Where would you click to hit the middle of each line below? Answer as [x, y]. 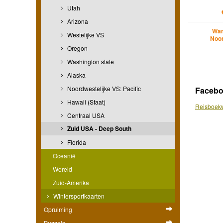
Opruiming [58, 209]
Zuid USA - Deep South [99, 128]
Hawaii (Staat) [86, 102]
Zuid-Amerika [71, 182]
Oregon [77, 48]
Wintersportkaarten [78, 196]
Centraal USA [85, 115]
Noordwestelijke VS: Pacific [103, 88]
